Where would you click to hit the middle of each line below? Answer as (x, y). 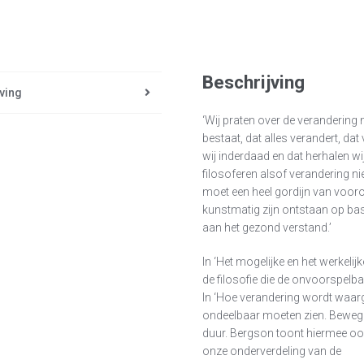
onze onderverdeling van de (272, 351)
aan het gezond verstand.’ (267, 228)
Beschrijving (254, 82)
